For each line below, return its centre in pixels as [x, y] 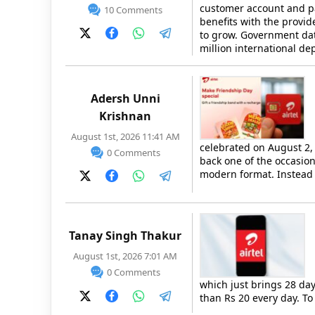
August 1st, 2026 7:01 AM [125, 256]
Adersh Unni [125, 98]
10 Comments [133, 9]
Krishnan [125, 116]
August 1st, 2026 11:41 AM [125, 136]
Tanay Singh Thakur [125, 236]
